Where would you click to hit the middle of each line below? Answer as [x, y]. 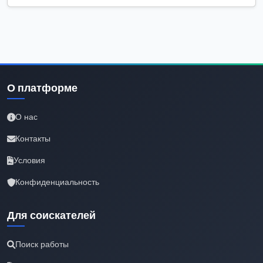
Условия [29, 161]
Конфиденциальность [57, 182]
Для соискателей [51, 216]
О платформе [42, 88]
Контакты [33, 139]
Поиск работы [42, 245]
